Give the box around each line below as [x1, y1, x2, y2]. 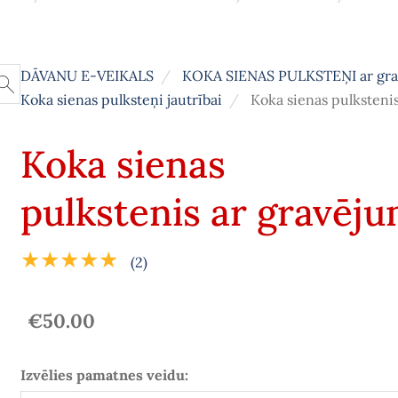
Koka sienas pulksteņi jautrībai [20, 91, 222, 109]
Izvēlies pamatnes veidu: [20, 366, 188, 385]
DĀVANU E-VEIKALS [20, 67, 154, 85]
